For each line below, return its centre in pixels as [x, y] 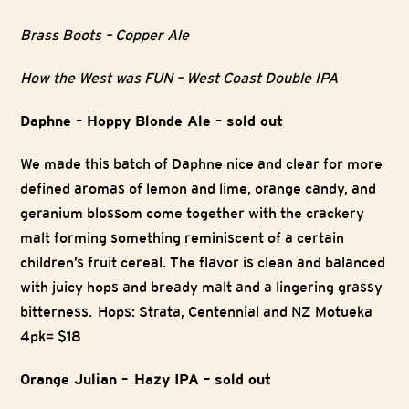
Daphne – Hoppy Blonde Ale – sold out [153, 121]
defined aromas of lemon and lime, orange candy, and [199, 189]
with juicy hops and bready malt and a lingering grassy [202, 288]
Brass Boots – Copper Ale [105, 36]
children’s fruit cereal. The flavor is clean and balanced [203, 263]
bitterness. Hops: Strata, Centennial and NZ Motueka [197, 312]
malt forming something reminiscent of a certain [183, 238]
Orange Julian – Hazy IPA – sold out [147, 380]
